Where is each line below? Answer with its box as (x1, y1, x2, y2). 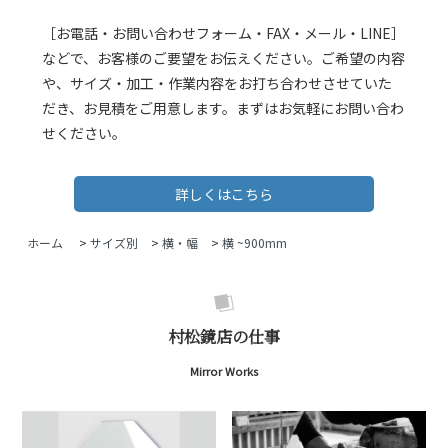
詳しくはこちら (175, 184, 273, 204)
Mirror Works (190, 363, 258, 379)
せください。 (42, 123, 127, 143)
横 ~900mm (222, 234, 288, 251)
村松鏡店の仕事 (168, 325, 280, 348)
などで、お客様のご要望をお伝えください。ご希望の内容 (42, 48, 406, 68)
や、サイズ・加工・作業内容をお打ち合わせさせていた (42, 73, 393, 93)
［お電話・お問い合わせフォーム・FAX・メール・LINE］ (42, 23, 406, 43)
